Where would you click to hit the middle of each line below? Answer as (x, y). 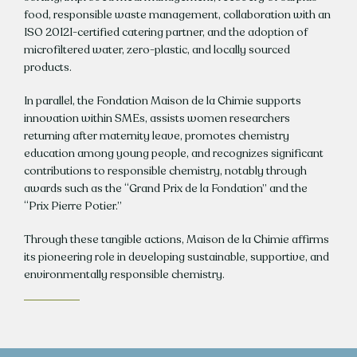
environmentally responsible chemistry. (124, 275)
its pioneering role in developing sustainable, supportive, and (176, 257)
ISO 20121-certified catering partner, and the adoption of (165, 33)
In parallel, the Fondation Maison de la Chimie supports (162, 101)
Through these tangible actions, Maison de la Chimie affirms (176, 240)
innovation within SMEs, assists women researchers (157, 119)
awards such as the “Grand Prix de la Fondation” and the (165, 189)
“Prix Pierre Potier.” (73, 206)
